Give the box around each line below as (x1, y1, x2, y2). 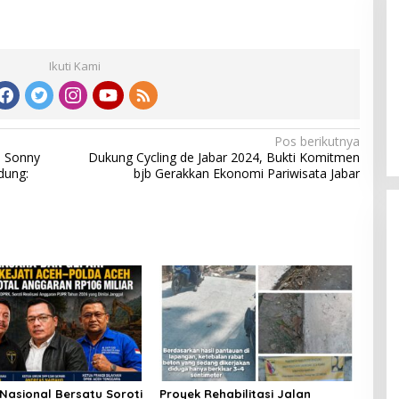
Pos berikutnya (273, 132, 360, 150)
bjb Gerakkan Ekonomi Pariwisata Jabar (133, 164, 360, 182)
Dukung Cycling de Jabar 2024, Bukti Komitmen (87, 148, 360, 166)
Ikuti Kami (48, 57, 101, 74)
